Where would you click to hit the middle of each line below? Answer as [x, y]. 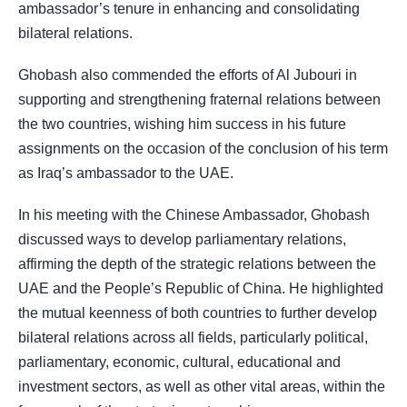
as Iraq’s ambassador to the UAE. [126, 173]
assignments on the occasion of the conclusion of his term [203, 148]
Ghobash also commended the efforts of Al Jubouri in [188, 74]
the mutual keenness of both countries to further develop [198, 313]
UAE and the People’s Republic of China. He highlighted [201, 289]
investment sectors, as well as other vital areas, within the [202, 387]
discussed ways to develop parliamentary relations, [182, 240]
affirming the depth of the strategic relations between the [197, 264]
